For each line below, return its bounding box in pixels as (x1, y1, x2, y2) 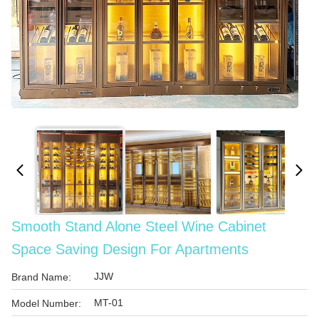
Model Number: (11, 298, 81, 309)
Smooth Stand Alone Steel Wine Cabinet (11, 219, 266, 234)
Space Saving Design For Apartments (11, 241, 249, 257)
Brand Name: (11, 271, 71, 283)
